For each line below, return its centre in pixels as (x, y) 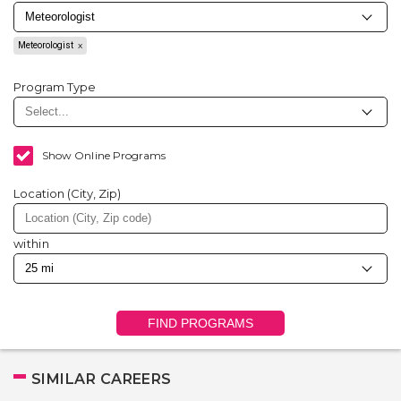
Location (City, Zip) (67, 193)
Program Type (55, 87)
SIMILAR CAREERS (102, 379)
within (31, 243)
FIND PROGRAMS (200, 323)
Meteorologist (46, 45)
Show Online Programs (104, 155)
